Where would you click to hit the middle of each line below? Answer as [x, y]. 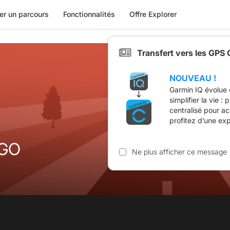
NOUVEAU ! [193, 78]
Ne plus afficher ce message [179, 151]
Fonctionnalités [89, 14]
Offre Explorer [153, 14]
